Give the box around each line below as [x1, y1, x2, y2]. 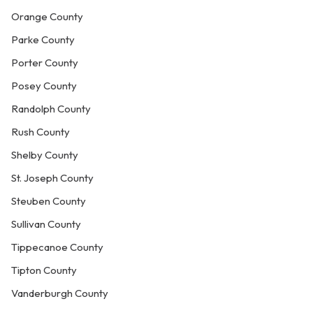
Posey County [11, 79, 77, 92]
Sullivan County [11, 217, 81, 231]
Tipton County [11, 263, 77, 277]
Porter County [11, 56, 78, 69]
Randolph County [11, 102, 91, 115]
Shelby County [11, 148, 78, 161]
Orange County [11, 10, 83, 23]
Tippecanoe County [11, 240, 103, 254]
